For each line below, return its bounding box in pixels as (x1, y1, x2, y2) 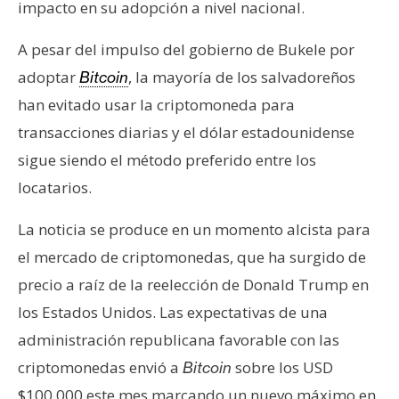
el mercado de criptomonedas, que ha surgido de (18, 246, 366, 267)
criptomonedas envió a (18, 356, 183, 378)
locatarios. (18, 176, 92, 198)
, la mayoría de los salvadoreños (128, 66, 355, 87)
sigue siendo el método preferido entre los (18, 149, 316, 170)
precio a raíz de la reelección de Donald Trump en (18, 273, 369, 295)
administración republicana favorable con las (18, 329, 339, 350)
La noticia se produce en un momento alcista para (18, 218, 370, 240)
